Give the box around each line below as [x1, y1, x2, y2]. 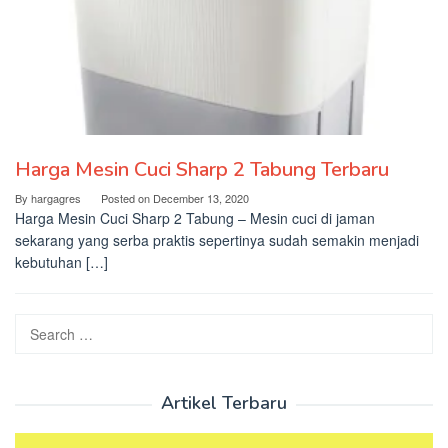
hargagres [31, 189, 81, 206]
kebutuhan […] [15, 251, 108, 272]
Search [15, 314, 60, 335]
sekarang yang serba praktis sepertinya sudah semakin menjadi [15, 229, 419, 250]
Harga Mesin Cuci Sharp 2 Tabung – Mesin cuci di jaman [15, 207, 375, 228]
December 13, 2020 [153, 189, 249, 206]
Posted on [101, 189, 153, 206]
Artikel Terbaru [161, 390, 287, 415]
